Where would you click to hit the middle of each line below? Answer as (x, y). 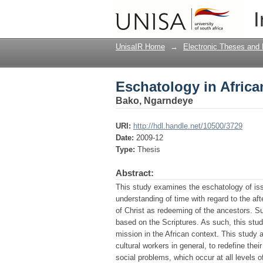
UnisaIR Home (140, 47)
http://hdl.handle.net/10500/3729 (188, 126)
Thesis (149, 149)
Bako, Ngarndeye (154, 101)
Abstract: (135, 173)
